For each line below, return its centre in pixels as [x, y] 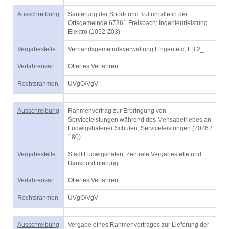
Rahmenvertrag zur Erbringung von [117, 111]
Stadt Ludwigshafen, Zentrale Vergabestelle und [135, 154]
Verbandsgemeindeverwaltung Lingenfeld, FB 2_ [136, 49]
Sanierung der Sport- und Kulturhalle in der [128, 14]
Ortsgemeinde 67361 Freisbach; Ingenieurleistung [138, 23]
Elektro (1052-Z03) [94, 32]
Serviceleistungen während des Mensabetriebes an [140, 120]
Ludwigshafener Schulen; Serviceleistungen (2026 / [140, 128]
